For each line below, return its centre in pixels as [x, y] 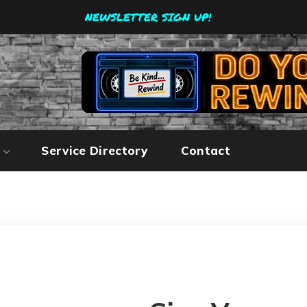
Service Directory [95, 150]
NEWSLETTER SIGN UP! [148, 17]
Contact [206, 150]
